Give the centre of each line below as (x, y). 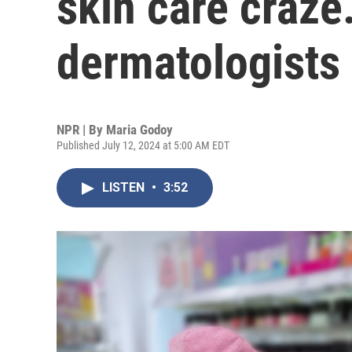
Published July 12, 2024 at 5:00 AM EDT (143, 145)
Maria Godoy (139, 130)
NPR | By (81, 130)
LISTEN (125, 187)
